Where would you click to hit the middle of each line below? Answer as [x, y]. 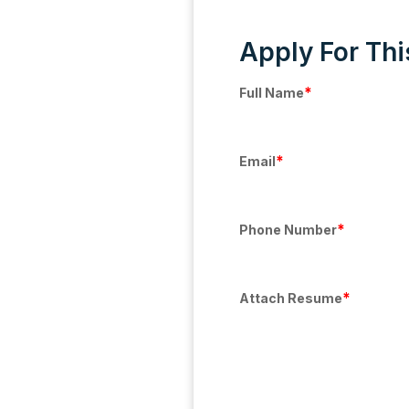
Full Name [272, 93]
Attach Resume [291, 298]
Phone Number [288, 230]
